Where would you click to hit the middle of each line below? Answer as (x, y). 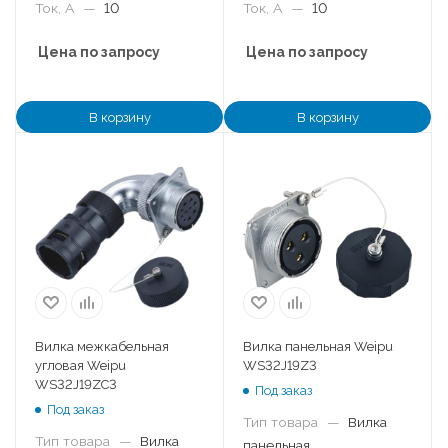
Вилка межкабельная (102, 346)
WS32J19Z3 (280, 365)
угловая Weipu (80, 365)
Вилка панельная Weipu (318, 346)
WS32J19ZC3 (76, 384)
